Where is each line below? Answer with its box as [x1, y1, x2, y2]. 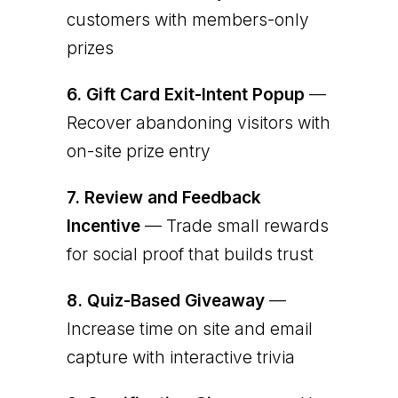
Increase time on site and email [66, 318, 313, 339]
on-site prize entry [66, 140, 211, 162]
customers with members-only [66, 9, 309, 30]
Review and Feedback [84, 187, 261, 208]
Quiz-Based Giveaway [86, 290, 265, 311]
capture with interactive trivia [66, 346, 295, 368]
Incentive [66, 215, 140, 236]
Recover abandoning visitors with [66, 112, 330, 133]
